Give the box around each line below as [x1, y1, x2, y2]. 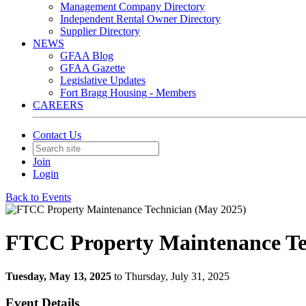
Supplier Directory [60, 25, 140, 37]
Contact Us [33, 129, 81, 141]
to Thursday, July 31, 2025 [114, 270, 229, 282]
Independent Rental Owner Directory [60, 13, 221, 25]
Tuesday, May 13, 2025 [5, 270, 111, 282]
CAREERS [33, 99, 83, 111]
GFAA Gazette [60, 62, 125, 74]
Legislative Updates [60, 74, 145, 86]
